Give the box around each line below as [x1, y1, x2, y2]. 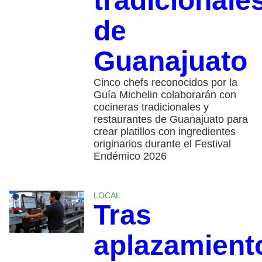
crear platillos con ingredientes [93, 126, 236, 138]
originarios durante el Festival [93, 138, 231, 150]
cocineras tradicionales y [93, 101, 209, 113]
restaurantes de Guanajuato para [93, 113, 248, 126]
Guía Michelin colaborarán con [93, 89, 236, 101]
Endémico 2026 [93, 150, 167, 163]
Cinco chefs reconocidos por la [93, 77, 237, 89]
